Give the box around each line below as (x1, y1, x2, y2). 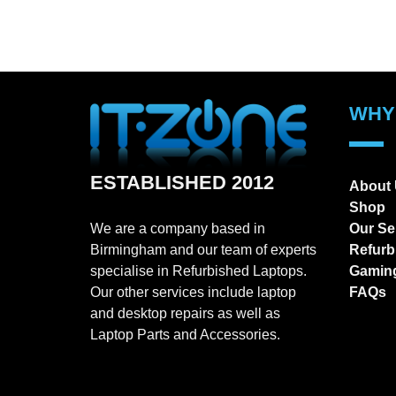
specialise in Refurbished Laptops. (90, 263, 307, 278)
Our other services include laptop (90, 284, 296, 300)
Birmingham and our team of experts (90, 241, 316, 257)
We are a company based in (90, 220, 265, 236)
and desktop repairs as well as (90, 305, 280, 321)
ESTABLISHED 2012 (90, 171, 274, 194)
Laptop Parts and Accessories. (90, 326, 280, 342)
